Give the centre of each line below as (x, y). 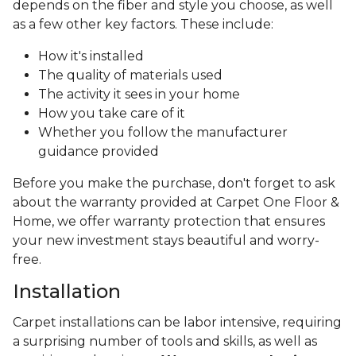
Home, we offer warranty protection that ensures (169, 222)
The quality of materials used (132, 75)
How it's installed (91, 56)
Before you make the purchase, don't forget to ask (174, 184)
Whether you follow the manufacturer (163, 133)
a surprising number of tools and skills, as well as (165, 342)
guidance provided (99, 152)
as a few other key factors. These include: (143, 25)
